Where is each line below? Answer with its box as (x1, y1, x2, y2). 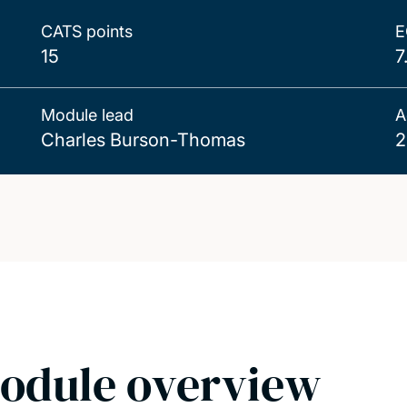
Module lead (41, 105, 134, 124)
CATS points (41, 22, 134, 41)
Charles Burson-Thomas (41, 129, 246, 151)
